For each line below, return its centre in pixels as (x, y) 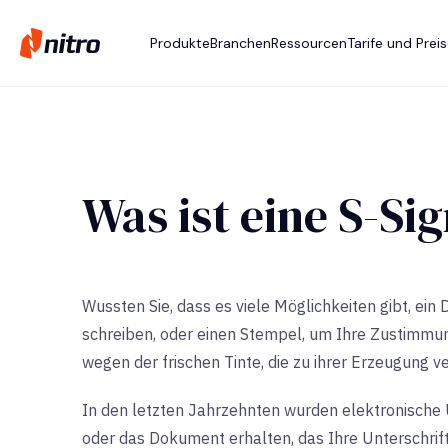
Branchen (240, 43)
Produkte (180, 43)
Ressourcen (309, 43)
